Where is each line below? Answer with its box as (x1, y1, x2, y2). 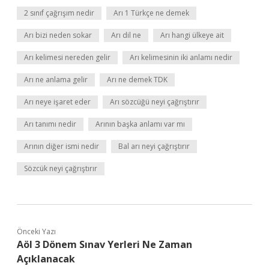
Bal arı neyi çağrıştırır (118, 141, 190, 151)
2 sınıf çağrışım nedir (24, 8, 94, 18)
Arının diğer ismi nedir (24, 141, 99, 151)
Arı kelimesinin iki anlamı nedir (130, 52, 232, 62)
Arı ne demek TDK (107, 74, 168, 85)
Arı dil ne (111, 30, 141, 40)
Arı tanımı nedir (24, 119, 76, 129)
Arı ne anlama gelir (24, 74, 88, 85)
